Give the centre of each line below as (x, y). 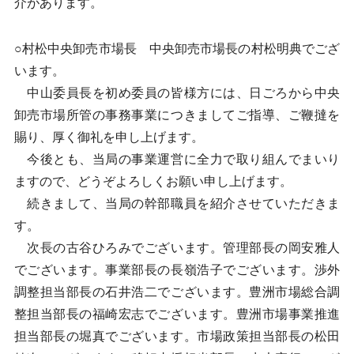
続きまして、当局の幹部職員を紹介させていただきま (177, 203)
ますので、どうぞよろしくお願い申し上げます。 (153, 181)
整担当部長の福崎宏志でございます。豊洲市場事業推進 (177, 314)
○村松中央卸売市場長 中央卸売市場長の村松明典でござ (177, 49)
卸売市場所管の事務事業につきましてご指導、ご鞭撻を (177, 115)
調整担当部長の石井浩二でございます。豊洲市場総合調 (177, 292)
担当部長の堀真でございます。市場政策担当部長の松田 (177, 336)
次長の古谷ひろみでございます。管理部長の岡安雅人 (177, 248)
